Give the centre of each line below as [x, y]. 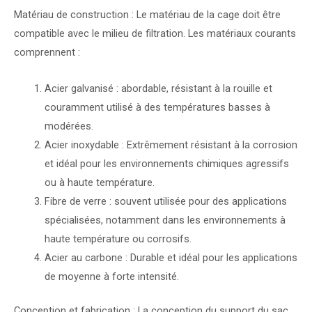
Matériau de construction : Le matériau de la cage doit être [147, 14]
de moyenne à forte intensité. [111, 277]
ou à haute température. [99, 183]
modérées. [69, 126]
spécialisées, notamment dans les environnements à [165, 220]
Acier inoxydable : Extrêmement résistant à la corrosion [171, 145]
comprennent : [47, 52]
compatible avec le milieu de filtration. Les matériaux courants [155, 33]
